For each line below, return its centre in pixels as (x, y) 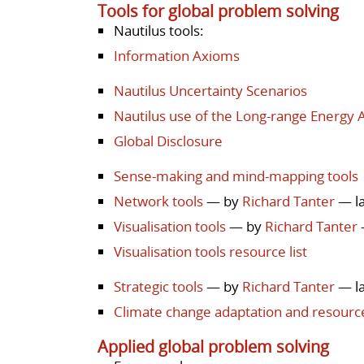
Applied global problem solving (213, 346)
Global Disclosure (168, 141)
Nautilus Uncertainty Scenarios (210, 90)
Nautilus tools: (159, 30)
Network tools (158, 201)
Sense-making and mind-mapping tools (236, 175)
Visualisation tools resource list (210, 251)
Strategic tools (158, 286)
